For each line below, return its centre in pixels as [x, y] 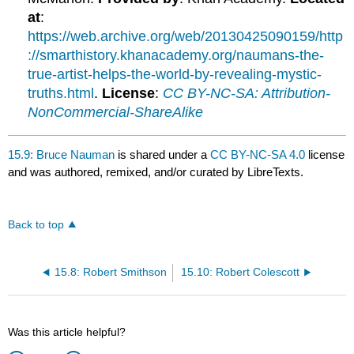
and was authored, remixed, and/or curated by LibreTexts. [156, 172]
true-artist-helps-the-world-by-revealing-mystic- [175, 74]
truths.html [61, 93]
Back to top [36, 224]
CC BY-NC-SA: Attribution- [247, 93]
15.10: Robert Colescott [240, 272]
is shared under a [163, 154]
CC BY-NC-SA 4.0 [258, 154]
